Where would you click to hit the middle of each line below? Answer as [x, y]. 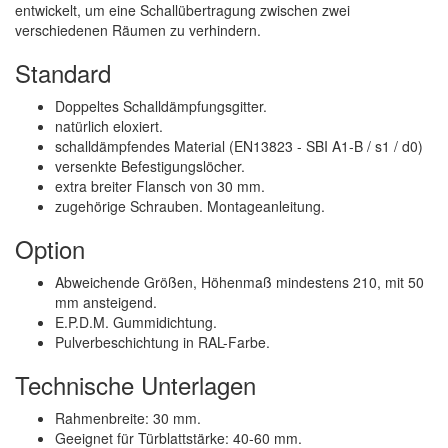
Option [50, 248]
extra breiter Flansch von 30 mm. [160, 186]
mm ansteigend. [106, 302]
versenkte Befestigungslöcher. [150, 166]
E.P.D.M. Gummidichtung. [136, 322]
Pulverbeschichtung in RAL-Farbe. [162, 342]
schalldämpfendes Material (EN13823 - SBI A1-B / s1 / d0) [239, 146]
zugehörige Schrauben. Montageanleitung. [190, 206]
